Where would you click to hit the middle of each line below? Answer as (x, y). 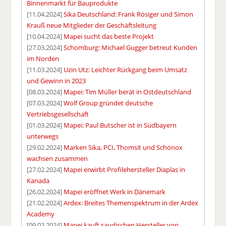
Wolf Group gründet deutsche (108, 103)
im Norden (43, 58)
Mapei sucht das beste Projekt (109, 36)
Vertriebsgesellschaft (58, 114)
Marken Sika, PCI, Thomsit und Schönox (123, 147)
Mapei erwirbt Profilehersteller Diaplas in (125, 169)
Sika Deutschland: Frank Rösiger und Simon (129, 14)
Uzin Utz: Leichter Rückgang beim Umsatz (126, 69)
